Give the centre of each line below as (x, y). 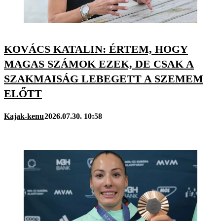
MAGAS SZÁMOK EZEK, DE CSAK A (99, 64)
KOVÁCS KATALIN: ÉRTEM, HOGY (96, 49)
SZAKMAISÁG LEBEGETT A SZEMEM (104, 79)
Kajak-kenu (24, 116)
